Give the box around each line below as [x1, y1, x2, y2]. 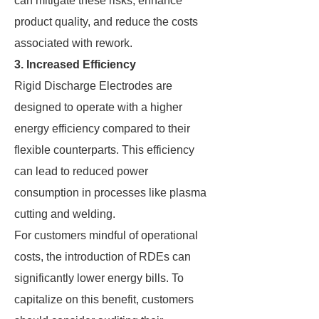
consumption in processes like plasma [14, 187, 206, 199]
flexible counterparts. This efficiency [14, 144, 194, 156]
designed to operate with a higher [14, 101, 182, 113]
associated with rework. [14, 37, 132, 49]
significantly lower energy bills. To [14, 272, 184, 284]
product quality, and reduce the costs [14, 16, 198, 28]
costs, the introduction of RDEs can [14, 251, 191, 263]
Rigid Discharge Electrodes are [14, 80, 172, 92]
